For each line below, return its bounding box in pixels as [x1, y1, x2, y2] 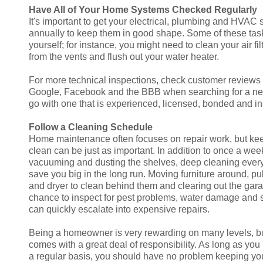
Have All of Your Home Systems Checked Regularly [29, 5, 257, 15]
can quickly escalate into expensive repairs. [29, 204, 210, 215]
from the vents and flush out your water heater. [29, 52, 219, 62]
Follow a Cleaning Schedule [29, 122, 153, 133]
